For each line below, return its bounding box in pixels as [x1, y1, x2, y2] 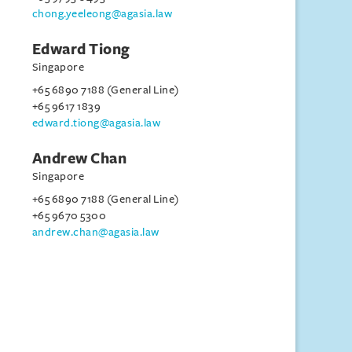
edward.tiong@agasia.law [31, 117, 161, 129]
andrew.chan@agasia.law [31, 226, 159, 238]
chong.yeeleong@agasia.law [31, 8, 173, 20]
